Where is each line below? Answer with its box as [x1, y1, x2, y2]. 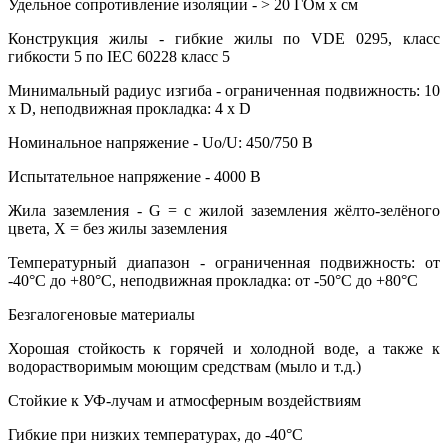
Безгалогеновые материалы [8, 305, 195, 323]
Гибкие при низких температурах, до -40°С [8, 425, 303, 443]
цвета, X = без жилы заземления [8, 219, 227, 237]
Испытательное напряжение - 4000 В [8, 167, 261, 185]
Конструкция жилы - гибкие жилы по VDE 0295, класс [8, 29, 440, 47]
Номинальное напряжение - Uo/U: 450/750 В [8, 133, 313, 151]
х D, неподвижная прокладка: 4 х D [8, 99, 251, 117]
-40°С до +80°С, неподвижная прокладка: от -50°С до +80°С [8, 271, 418, 289]
